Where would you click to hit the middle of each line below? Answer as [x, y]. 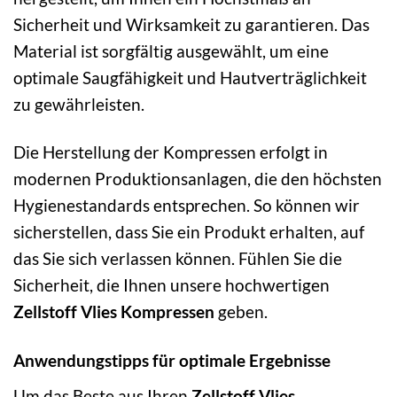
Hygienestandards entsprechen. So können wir [187, 206]
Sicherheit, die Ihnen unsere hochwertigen [171, 285]
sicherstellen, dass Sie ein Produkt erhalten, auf [189, 232]
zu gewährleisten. [79, 104]
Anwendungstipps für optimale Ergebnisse [172, 361]
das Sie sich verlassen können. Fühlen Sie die [178, 259]
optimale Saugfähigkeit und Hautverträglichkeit [190, 77]
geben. [241, 312]
